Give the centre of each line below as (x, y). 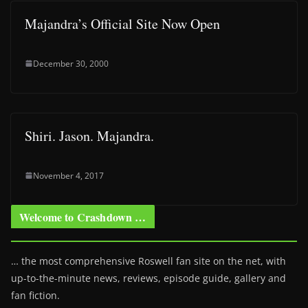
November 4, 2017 (68, 175)
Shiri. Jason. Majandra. (89, 135)
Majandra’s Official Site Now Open (122, 23)
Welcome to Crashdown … (83, 217)
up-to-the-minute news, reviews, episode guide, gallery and (148, 278)
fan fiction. (35, 295)
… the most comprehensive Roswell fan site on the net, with (148, 261)
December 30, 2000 (71, 63)
